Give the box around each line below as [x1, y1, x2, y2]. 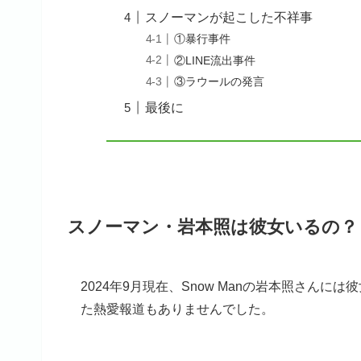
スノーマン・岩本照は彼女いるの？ [68, 217, 358, 238]
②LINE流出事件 [174, 53, 256, 67]
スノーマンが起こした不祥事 [145, 10, 313, 24]
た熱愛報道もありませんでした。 [81, 301, 274, 316]
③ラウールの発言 [174, 75, 265, 89]
